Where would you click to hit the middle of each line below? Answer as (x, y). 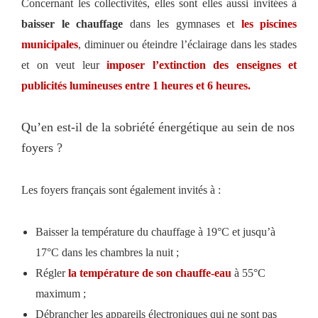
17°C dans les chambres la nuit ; (107, 252)
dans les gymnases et (185, 23)
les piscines (269, 23)
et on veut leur (64, 65)
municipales (50, 44)
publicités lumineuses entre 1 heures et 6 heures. (136, 85)
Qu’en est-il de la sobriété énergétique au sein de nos (158, 127)
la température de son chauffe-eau (150, 273)
